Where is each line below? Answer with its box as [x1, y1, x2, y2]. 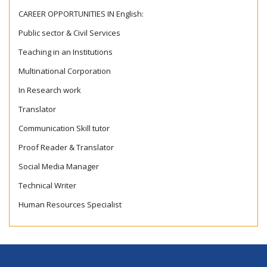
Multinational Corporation [18, 66, 111, 76]
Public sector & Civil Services [18, 27, 120, 38]
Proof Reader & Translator [18, 142, 114, 153]
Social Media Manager [18, 161, 99, 172]
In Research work [18, 85, 81, 95]
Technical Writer [18, 180, 76, 191]
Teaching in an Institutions [18, 46, 113, 57]
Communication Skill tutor [18, 123, 110, 133]
